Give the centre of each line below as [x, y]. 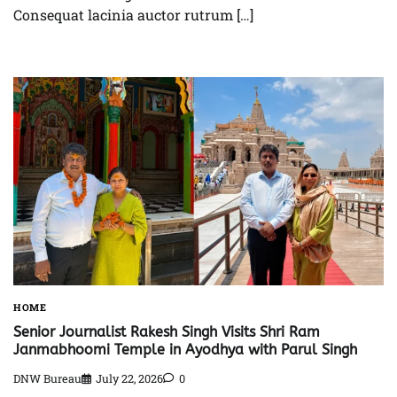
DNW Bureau [47, 379]
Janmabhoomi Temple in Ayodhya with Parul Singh [185, 350]
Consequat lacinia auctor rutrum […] [133, 14]
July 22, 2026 [129, 379]
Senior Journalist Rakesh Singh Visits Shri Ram [167, 332]
